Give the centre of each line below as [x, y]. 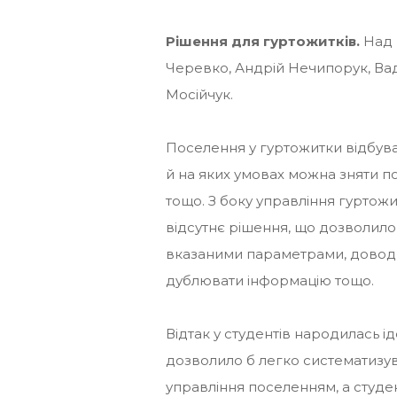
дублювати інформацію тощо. [270, 280]
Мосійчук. [199, 94]
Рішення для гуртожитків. [263, 41]
